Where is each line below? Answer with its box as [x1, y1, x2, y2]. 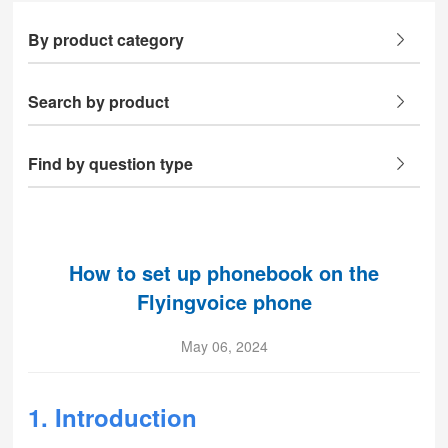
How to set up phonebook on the [69, 258, 379, 287]
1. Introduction [28, 400, 198, 434]
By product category [28, 28, 185, 51]
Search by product [28, 90, 170, 113]
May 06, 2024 [180, 336, 268, 356]
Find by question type [28, 152, 194, 175]
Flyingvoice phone [136, 287, 312, 316]
